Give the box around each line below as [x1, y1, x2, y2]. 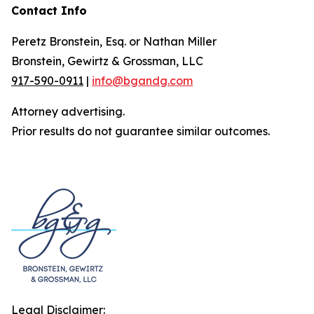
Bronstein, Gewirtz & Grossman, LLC [11, 54, 203, 68]
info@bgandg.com [92, 74, 193, 88]
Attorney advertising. [11, 104, 125, 118]
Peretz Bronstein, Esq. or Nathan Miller [11, 34, 217, 48]
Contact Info [11, 4, 87, 18]
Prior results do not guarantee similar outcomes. [11, 124, 270, 138]
